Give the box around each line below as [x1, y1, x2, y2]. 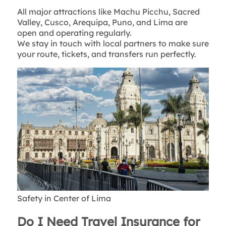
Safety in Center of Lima [17, 193, 111, 203]
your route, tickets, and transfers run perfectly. [17, 48, 196, 59]
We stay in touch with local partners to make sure [17, 38, 209, 48]
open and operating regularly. [17, 27, 132, 38]
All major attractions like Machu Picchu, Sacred [17, 6, 200, 17]
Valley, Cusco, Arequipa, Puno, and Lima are [17, 17, 188, 27]
